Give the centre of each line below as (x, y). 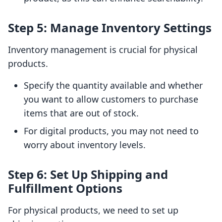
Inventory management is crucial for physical (103, 50)
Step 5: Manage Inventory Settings (110, 28)
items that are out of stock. (81, 113)
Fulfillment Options (65, 188)
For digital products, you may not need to (111, 131)
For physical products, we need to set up (93, 210)
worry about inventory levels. (85, 145)
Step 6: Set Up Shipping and (88, 174)
